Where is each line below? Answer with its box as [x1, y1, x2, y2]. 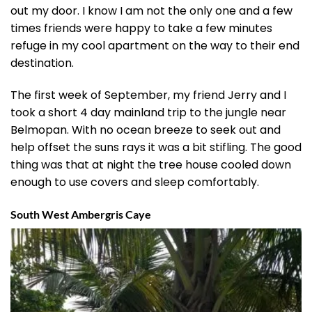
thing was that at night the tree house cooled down [10, 156, 291, 173]
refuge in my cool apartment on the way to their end [10, 38, 299, 54]
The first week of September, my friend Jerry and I [10, 86, 286, 103]
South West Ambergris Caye [10, 207, 151, 221]
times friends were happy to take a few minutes [10, 20, 272, 37]
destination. [10, 55, 74, 72]
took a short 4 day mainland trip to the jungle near [10, 104, 286, 120]
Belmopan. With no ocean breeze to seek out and [10, 121, 281, 138]
